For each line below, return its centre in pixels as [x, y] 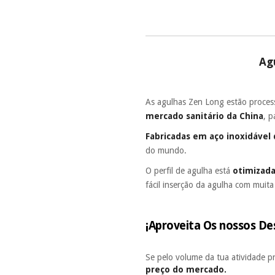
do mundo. [168, 150]
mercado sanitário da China [205, 116]
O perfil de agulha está [189, 170]
